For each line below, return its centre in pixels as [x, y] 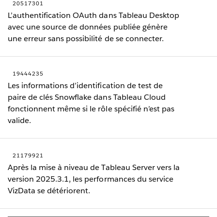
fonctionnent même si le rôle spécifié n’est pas [91, 108]
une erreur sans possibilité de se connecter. [86, 38]
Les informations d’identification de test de [85, 85]
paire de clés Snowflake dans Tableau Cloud [87, 97]
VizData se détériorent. [49, 190]
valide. [20, 120]
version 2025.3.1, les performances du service [91, 179]
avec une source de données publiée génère [88, 27]
